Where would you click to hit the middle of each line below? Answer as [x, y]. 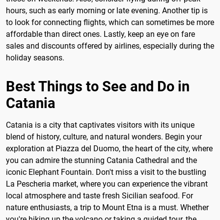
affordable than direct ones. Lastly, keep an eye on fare [100, 34]
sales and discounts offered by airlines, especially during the [110, 46]
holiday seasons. [35, 58]
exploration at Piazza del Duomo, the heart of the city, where [109, 148]
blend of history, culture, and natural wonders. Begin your [104, 137]
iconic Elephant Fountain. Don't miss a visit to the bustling [106, 172]
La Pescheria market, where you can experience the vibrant [107, 184]
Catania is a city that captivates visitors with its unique [100, 125]
